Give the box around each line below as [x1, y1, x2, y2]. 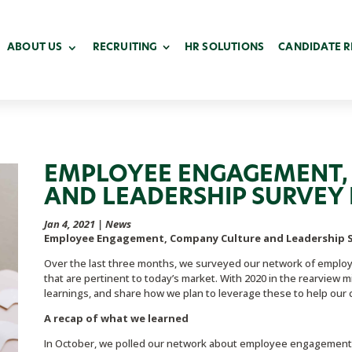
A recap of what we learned [43, 310, 189, 325]
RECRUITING [92, 42, 158, 53]
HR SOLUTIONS [184, 42, 265, 53]
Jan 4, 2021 [43, 216, 95, 231]
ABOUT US [7, 42, 63, 53]
